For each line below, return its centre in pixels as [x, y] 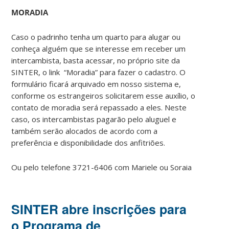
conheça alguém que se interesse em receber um [99, 48]
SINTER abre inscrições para [99, 209]
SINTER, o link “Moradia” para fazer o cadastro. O [99, 72]
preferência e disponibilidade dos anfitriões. [88, 142]
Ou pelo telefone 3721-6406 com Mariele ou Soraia [102, 167]
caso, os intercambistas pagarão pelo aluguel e [94, 119]
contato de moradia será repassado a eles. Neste [99, 107]
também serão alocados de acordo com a [85, 131]
